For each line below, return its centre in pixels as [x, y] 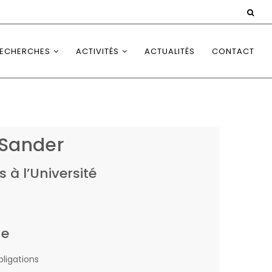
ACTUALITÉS [170, 51]
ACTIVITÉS [97, 51]
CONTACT [233, 51]
